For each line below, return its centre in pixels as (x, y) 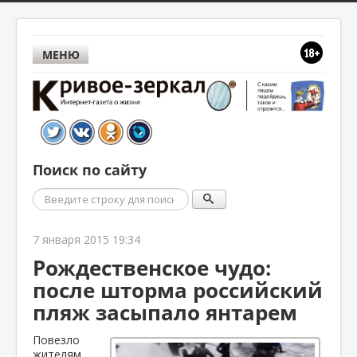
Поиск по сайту (90, 170)
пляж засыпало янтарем (165, 312)
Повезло (56, 339)
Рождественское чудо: (152, 267)
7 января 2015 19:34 (86, 239)
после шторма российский (178, 290)
